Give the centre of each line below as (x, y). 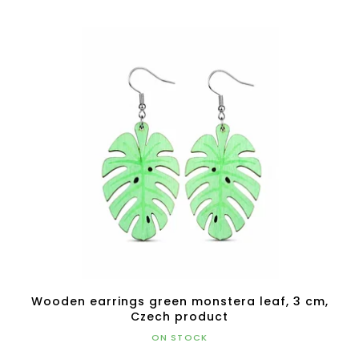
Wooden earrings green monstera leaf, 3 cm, (179, 301)
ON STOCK (179, 337)
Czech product (179, 316)
